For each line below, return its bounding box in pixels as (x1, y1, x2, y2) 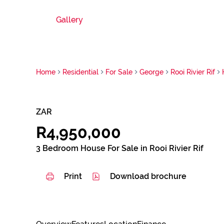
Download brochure (110, 171, 186, 181)
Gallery (56, 15, 83, 24)
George (139, 67, 163, 76)
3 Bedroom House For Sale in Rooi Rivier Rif (36, 143, 203, 153)
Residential (62, 67, 98, 76)
